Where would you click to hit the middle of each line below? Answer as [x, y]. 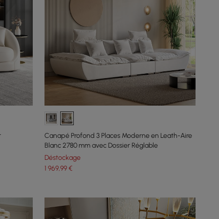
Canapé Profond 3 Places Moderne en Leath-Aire [119, 136]
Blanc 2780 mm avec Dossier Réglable [101, 146]
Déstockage [63, 158]
